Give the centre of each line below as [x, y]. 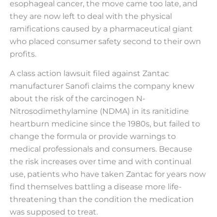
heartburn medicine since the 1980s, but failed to [105, 124]
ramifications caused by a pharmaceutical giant [101, 29]
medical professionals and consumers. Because [101, 149]
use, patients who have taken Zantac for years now [108, 174]
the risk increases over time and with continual [101, 161]
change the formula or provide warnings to [93, 136]
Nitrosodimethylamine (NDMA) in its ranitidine [99, 111]
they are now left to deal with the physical [91, 16]
